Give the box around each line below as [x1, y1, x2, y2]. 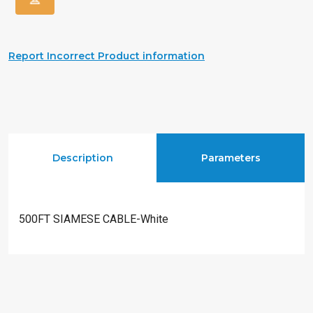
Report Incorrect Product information [8, 50, 205, 62]
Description [52, 152, 113, 164]
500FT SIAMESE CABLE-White [19, 212, 168, 226]
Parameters [201, 152, 261, 164]
